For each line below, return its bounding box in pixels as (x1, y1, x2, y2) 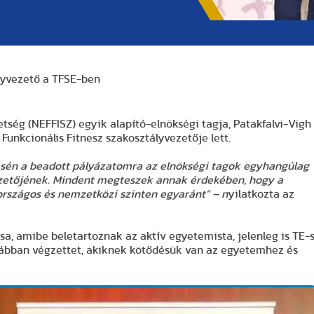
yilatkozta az (228, 189, 294, 200)
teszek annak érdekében (119, 175, 244, 186)
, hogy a (244, 175, 283, 186)
